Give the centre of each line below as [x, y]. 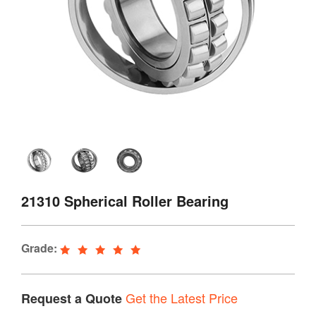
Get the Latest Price [182, 297]
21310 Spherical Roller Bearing [125, 200]
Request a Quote [72, 298]
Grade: [39, 248]
